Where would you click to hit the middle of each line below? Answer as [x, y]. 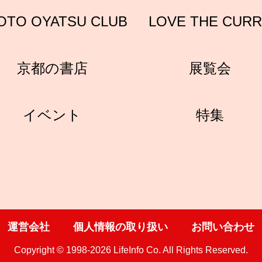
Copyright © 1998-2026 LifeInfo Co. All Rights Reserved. [131, 250]
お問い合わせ [223, 227]
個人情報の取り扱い [120, 227]
